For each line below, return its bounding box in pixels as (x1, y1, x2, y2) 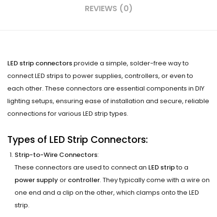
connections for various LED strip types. (7, 109, 128, 119)
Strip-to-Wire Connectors (15, 150, 97, 159)
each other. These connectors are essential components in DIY (7, 84, 204, 93)
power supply (15, 175, 58, 185)
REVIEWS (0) (84, 3, 133, 15)
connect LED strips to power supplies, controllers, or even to (7, 71, 193, 81)
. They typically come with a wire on (100, 175, 210, 185)
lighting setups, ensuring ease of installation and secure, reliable (7, 96, 209, 106)
